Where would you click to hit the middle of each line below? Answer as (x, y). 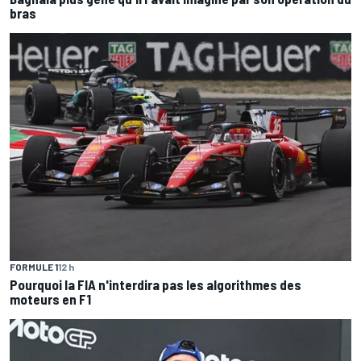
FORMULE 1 (34, 267)
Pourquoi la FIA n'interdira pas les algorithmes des (156, 285)
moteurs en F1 (50, 299)
